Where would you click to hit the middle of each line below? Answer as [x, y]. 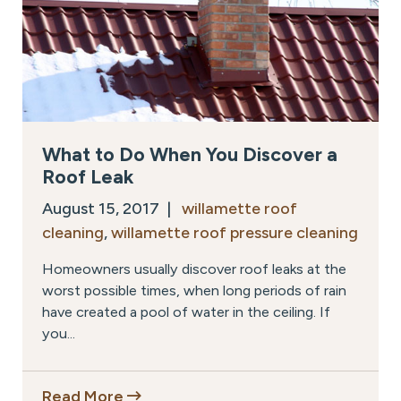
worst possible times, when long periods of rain [194, 290]
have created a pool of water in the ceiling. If [186, 311]
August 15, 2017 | [112, 208]
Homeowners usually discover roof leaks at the [194, 269]
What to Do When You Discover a [190, 154]
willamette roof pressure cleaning [235, 232]
